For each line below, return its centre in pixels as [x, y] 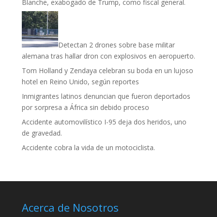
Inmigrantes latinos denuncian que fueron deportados [106, 96]
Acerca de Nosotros [70, 207]
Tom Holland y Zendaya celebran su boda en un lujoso [107, 70]
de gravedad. [42, 133]
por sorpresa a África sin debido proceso [85, 107]
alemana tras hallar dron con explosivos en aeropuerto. [108, 56]
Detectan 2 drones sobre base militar [116, 45]
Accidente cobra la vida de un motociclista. [88, 147]
